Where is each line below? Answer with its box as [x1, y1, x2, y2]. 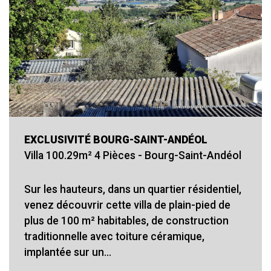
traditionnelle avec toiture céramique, [24, 230, 204, 243]
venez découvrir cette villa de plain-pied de [24, 198, 230, 211]
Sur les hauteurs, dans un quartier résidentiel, [24, 183, 241, 195]
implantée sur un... [24, 246, 111, 258]
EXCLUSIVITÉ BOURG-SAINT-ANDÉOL [24, 133, 207, 146]
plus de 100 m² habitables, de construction [24, 214, 229, 227]
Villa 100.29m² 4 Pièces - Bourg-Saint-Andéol [24, 149, 241, 162]
